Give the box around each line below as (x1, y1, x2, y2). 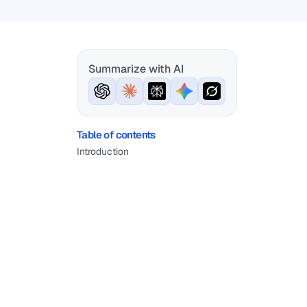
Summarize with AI (88, 62, 184, 76)
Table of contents (77, 128, 156, 141)
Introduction (77, 145, 129, 158)
